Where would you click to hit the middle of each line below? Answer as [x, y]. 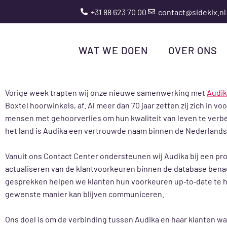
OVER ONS [193, 50]
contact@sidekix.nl [192, 12]
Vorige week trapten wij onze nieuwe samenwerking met [106, 92]
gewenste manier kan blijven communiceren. [85, 194]
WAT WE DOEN [113, 50]
